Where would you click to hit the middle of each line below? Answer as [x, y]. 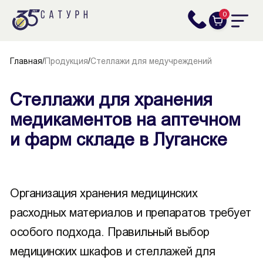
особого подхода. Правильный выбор [110, 232]
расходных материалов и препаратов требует [131, 213]
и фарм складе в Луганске [119, 139]
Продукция [66, 61]
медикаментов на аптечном [125, 119]
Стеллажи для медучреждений [151, 61]
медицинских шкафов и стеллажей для [112, 251]
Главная [26, 61]
